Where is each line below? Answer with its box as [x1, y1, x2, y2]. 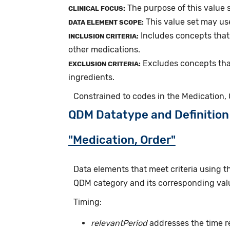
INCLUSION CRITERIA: [68, 32, 139, 40]
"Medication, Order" [68, 132, 176, 147]
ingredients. [68, 72, 114, 82]
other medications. [68, 44, 140, 54]
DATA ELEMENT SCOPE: [68, 18, 144, 26]
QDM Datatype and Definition [68, 107, 229, 122]
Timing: [73, 197, 102, 207]
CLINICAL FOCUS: [68, 4, 125, 12]
